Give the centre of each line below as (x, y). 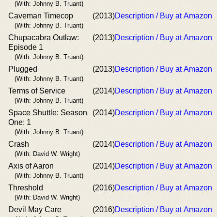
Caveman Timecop (41, 15)
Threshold (26, 187)
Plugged (23, 69)
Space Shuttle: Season (48, 112)
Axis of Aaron (31, 166)
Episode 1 (26, 47)
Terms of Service (37, 91)
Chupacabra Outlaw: (44, 37)
